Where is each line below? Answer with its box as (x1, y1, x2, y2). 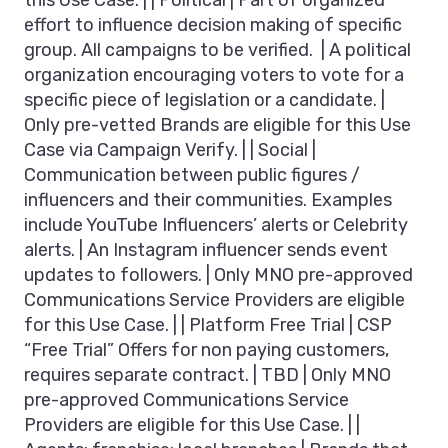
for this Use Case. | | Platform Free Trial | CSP (24, 314, 392, 337)
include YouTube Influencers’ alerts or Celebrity (24, 214, 408, 237)
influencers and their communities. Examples (24, 189, 392, 212)
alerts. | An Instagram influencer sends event (24, 239, 388, 262)
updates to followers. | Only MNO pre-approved (24, 264, 413, 287)
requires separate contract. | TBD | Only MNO (24, 364, 391, 387)
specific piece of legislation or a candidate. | (24, 89, 385, 112)
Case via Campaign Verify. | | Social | (24, 139, 316, 162)
